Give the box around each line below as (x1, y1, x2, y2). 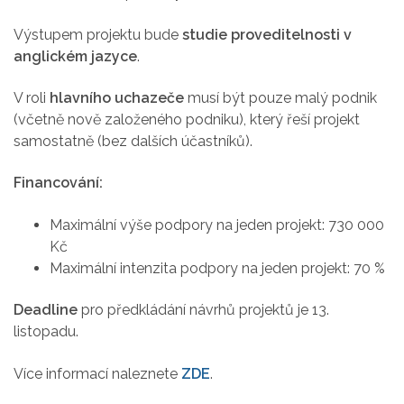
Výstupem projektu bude (14, 25, 182, 43)
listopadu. (14, 323, 78, 341)
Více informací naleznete (14, 364, 181, 382)
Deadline (14, 301, 78, 319)
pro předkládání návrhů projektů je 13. (78, 301, 329, 319)
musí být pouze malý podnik (184, 89, 377, 107)
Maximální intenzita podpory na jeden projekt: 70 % (50, 259, 385, 277)
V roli (14, 89, 50, 107)
